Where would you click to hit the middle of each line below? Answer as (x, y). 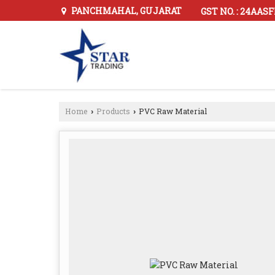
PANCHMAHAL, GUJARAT (126, 11)
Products (113, 111)
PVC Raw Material (172, 111)
